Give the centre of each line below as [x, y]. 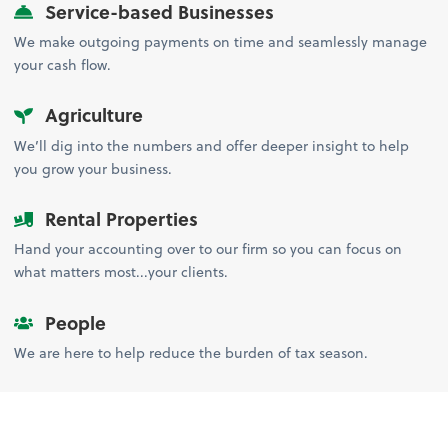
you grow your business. [93, 168]
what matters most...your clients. [121, 272]
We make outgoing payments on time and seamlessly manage [221, 41]
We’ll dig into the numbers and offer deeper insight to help [212, 145]
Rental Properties [118, 219]
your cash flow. [63, 64]
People [72, 323]
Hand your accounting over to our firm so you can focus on [208, 249]
